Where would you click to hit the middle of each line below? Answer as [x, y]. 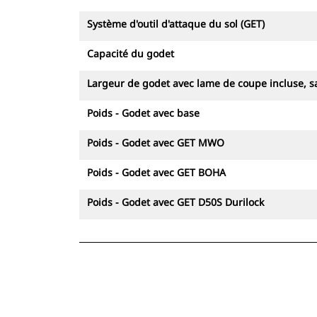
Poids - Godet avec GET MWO [156, 143]
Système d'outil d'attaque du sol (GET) [176, 24]
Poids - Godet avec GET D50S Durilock [175, 202]
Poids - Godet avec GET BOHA [156, 172]
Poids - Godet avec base [143, 113]
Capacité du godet [131, 53]
